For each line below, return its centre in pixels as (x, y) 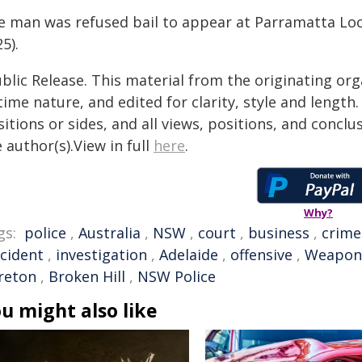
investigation (101, 255)
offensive (261, 255)
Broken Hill (87, 276)
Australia (109, 233)
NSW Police (177, 276)
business (279, 233)
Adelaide (189, 255)
